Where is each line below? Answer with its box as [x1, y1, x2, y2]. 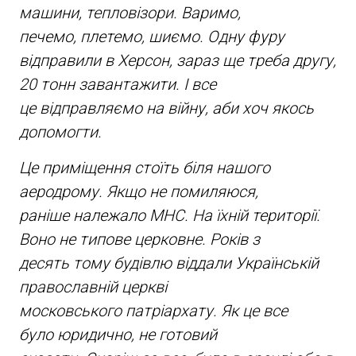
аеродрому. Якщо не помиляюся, [18, 181, 258, 201]
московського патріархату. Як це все [18, 300, 288, 320]
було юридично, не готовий [18, 324, 217, 344]
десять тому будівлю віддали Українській [18, 253, 319, 273]
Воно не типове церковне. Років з [18, 229, 260, 249]
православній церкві [18, 277, 167, 296]
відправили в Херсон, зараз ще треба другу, [18, 50, 336, 70]
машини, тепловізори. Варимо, [18, 2, 241, 22]
